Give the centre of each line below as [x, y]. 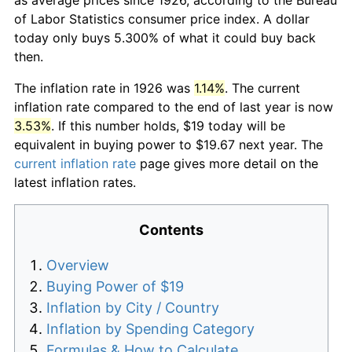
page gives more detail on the [227, 163]
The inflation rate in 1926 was [104, 88]
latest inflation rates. [75, 182]
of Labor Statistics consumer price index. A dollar [162, 18]
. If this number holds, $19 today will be [168, 125]
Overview [78, 265]
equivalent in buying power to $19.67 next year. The [169, 144]
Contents [171, 229]
